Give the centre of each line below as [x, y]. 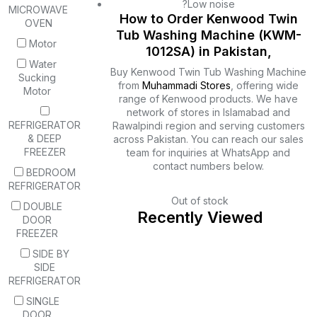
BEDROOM [51, 173]
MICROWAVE [38, 10]
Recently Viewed [200, 218]
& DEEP [45, 139]
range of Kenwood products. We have [209, 99]
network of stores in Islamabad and [209, 113]
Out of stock [200, 201]
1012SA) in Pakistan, [208, 52]
